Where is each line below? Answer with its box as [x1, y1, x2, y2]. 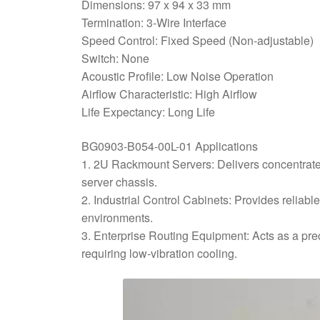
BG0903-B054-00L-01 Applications [81, 137, 258, 154]
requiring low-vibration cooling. [81, 244, 237, 261]
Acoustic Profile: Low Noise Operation [81, 68, 274, 85]
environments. [81, 209, 153, 226]
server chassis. [81, 173, 157, 190]
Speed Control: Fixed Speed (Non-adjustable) [81, 32, 314, 49]
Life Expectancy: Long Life [81, 104, 215, 121]
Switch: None [81, 50, 149, 67]
